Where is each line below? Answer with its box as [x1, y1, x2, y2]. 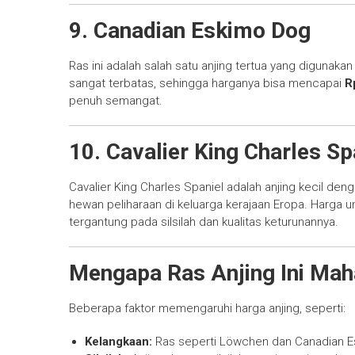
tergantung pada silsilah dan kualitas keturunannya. [69, 215, 338, 230]
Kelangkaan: [85, 334, 152, 349]
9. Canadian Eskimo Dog [69, 17, 311, 44]
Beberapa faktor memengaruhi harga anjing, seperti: [69, 301, 345, 316]
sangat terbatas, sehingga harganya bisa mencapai [69, 76, 345, 91]
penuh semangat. [69, 94, 162, 109]
